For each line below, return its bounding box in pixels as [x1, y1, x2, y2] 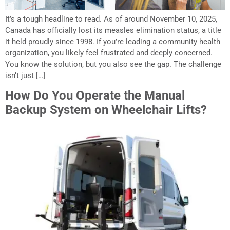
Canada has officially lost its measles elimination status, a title [5, 26, 221, 35]
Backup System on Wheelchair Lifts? [5, 103, 207, 118]
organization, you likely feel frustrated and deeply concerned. [5, 48, 213, 58]
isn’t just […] [5, 71, 45, 81]
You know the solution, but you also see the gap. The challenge [5, 60, 221, 69]
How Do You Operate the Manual [5, 88, 185, 103]
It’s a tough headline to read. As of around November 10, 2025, [5, 14, 217, 24]
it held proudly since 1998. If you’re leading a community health [5, 37, 220, 47]
